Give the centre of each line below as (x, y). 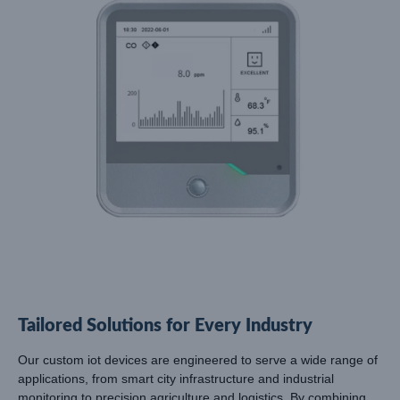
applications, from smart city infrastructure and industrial (176, 378)
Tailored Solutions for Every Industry (165, 325)
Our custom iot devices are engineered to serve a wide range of (198, 359)
